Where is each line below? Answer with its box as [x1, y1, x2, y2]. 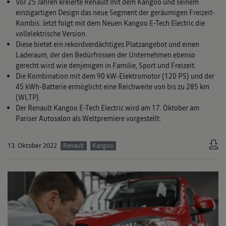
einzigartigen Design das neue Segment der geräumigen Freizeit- [16, 8, 215, 18]
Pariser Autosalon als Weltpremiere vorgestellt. [16, 114, 161, 124]
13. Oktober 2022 [8, 141, 57, 150]
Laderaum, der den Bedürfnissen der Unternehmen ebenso [16, 50, 195, 61]
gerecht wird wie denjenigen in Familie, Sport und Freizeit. [16, 61, 196, 71]
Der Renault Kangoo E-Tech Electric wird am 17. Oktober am [16, 103, 199, 114]
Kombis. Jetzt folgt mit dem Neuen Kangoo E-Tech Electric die [16, 18, 205, 29]
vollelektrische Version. [16, 29, 87, 39]
